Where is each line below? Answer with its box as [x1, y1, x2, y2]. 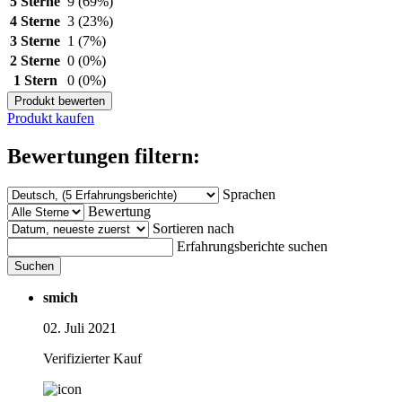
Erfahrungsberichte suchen [177, 238, 328, 254]
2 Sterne [10, 52, 60, 68]
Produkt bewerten [14, 93, 105, 108]
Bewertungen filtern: [7, 144, 200, 168]
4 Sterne [10, 13, 60, 29]
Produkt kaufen [7, 109, 94, 126]
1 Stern [13, 72, 57, 88]
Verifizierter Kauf [43, 350, 142, 366]
